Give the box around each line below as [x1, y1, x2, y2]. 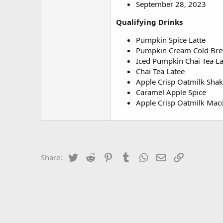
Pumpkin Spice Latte [136, 35, 206, 45]
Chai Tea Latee [136, 66, 185, 76]
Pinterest [114, 151, 145, 161]
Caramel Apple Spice [136, 87, 206, 97]
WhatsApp [149, 151, 185, 161]
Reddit [97, 151, 119, 161]
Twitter [79, 151, 103, 161]
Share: [41, 152, 62, 162]
